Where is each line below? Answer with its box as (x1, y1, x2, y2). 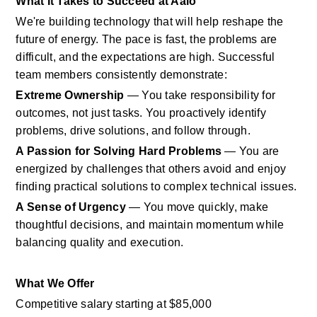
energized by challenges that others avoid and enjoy (16, 163, 287, 175)
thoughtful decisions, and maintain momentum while (16, 219, 284, 231)
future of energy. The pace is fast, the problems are (16, 33, 277, 45)
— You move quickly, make (125, 201, 269, 213)
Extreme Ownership (16, 89, 125, 101)
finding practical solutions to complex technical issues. (16, 180, 297, 192)
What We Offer (16, 277, 95, 289)
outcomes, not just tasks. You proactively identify (16, 107, 266, 119)
